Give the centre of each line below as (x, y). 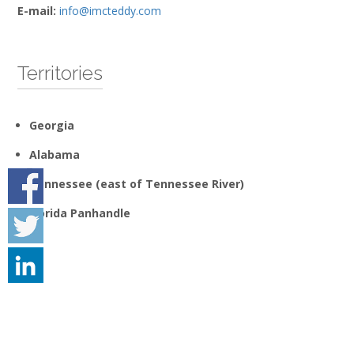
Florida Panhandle (80, 213)
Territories (60, 73)
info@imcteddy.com (111, 11)
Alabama (55, 155)
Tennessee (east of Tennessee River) (137, 184)
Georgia (52, 126)
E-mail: (37, 11)
